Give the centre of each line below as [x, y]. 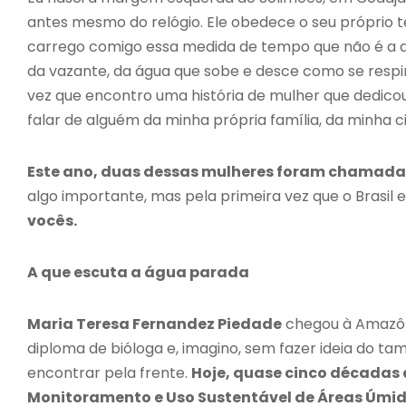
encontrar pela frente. [109, 372]
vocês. [52, 220]
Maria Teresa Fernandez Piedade [155, 324]
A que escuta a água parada [138, 272]
